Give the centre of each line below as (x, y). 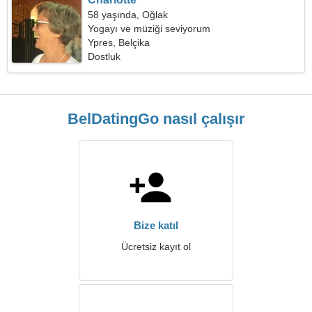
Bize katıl (156, 225)
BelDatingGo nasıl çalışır (156, 119)
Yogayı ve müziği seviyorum (149, 29)
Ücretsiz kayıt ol (156, 247)
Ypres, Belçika (119, 42)
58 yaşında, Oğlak (128, 15)
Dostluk (104, 56)
